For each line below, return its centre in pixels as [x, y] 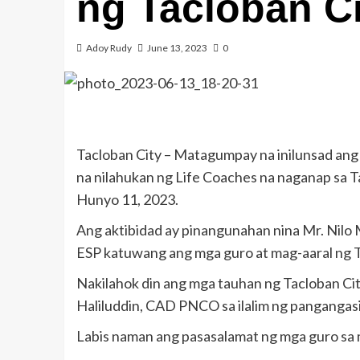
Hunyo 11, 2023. [127, 199]
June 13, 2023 [177, 48]
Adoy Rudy [108, 48]
